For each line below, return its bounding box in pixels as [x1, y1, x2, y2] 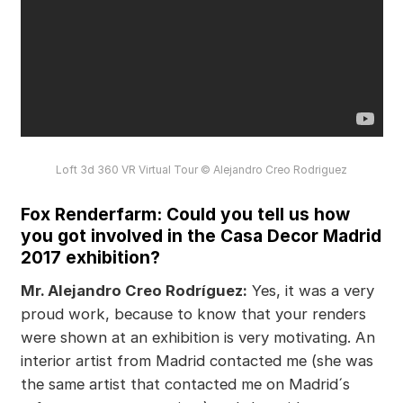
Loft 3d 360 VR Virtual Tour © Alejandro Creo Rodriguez [56, 162, 347, 176]
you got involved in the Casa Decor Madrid [20, 224, 381, 246]
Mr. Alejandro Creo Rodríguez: [20, 281, 247, 300]
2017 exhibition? [20, 246, 160, 268]
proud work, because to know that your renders [20, 304, 366, 323]
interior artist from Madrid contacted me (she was [20, 351, 373, 370]
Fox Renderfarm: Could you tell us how [20, 202, 350, 225]
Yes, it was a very [246, 281, 374, 300]
